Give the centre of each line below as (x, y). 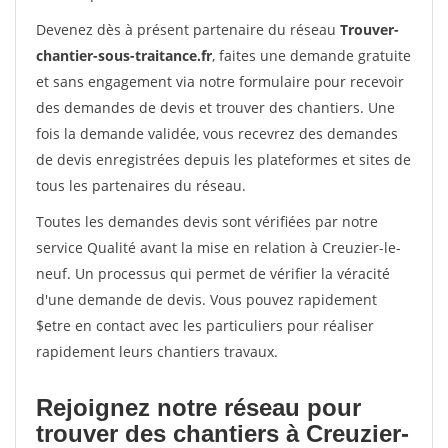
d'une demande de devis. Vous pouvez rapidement (206, 299)
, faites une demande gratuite (311, 55)
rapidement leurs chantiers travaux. (157, 351)
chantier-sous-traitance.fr (124, 55)
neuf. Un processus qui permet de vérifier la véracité (213, 273)
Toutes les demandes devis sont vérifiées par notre (207, 221)
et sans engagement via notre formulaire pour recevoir (220, 81)
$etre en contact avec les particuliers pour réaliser (205, 325)
